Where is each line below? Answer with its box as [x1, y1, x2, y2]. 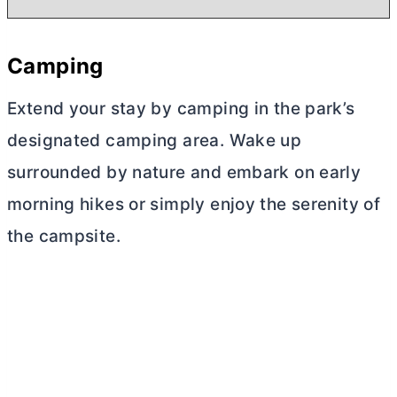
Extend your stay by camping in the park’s [7, 97, 355, 119]
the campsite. [7, 225, 121, 246]
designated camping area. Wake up [7, 129, 302, 151]
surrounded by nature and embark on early [7, 161, 362, 183]
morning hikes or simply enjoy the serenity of [7, 193, 381, 214]
